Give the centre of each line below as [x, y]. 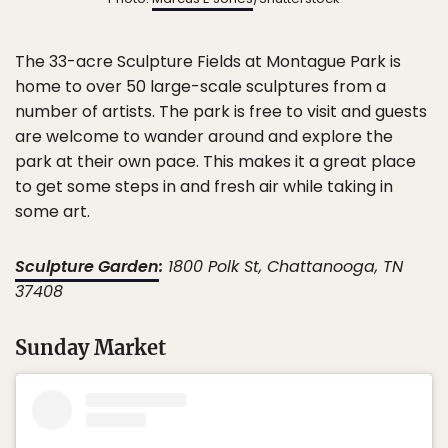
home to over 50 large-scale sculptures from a [200, 87]
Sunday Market [90, 348]
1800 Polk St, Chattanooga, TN [283, 267]
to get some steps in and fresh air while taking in [204, 187]
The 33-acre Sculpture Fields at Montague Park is [208, 62]
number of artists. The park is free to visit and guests [221, 112]
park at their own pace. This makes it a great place [215, 162]
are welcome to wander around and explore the [204, 137]
